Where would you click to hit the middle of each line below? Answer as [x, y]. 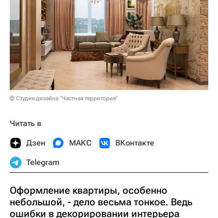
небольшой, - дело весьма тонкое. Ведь [101, 202]
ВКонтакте [135, 143]
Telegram [43, 163]
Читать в [26, 124]
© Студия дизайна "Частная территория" [64, 99]
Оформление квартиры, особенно [89, 191]
